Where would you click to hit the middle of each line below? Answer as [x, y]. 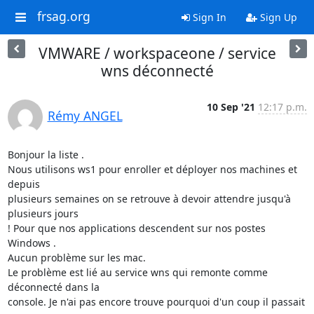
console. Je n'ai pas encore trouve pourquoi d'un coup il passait [156, 302]
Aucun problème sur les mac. [76, 258]
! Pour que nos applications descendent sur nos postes [136, 228]
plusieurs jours [43, 213]
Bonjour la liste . [46, 155]
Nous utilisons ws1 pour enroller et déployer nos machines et [152, 169]
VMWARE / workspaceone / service [157, 53]
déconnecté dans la [53, 287]
